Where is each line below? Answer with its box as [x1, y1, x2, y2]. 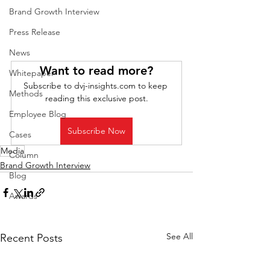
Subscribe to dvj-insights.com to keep [23, 80, 170, 92]
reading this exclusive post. [45, 93, 148, 104]
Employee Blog [9, 108, 66, 119]
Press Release [9, 27, 60, 37]
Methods [9, 88, 43, 99]
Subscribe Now [67, 125, 125, 137]
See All [166, 231, 193, 242]
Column [9, 149, 39, 160]
